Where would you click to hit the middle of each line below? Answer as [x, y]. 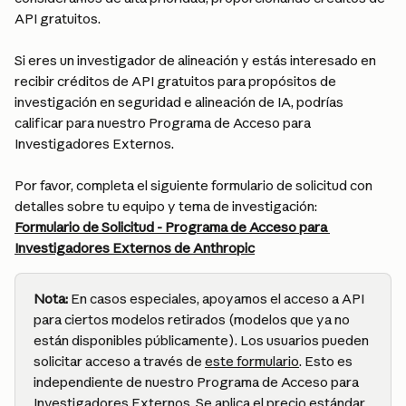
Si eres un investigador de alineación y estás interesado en [197, 60]
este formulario [252, 361]
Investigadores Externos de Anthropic [135, 248]
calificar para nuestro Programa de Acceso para [164, 123]
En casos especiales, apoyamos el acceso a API [217, 299]
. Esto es [327, 361]
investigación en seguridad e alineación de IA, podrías [180, 102]
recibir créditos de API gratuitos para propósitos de [177, 81]
